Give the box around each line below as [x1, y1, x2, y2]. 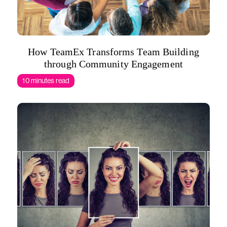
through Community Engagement [44, 58, 183, 69]
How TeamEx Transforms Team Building [28, 46, 199, 57]
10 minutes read [22, 77, 69, 85]
